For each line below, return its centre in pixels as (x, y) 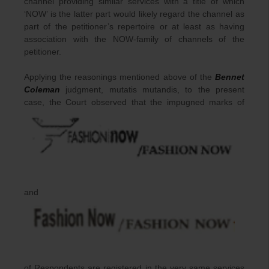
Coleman (42, 89)
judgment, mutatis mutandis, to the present (152, 89)
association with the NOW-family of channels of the (134, 39)
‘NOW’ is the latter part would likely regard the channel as (134, 14)
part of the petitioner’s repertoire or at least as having (134, 26)
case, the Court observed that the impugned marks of (134, 102)
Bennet (230, 77)
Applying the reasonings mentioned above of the (119, 77)
